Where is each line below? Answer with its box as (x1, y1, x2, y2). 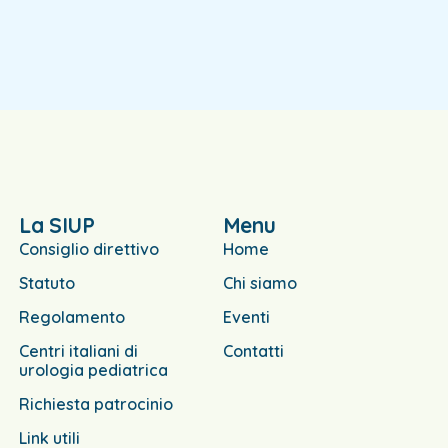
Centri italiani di (18, 341, 138, 361)
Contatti (222, 341, 284, 361)
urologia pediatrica (18, 360, 168, 380)
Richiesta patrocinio (18, 394, 173, 414)
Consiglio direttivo (18, 239, 159, 259)
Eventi (222, 307, 270, 327)
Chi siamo (222, 273, 297, 293)
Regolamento (18, 307, 125, 327)
